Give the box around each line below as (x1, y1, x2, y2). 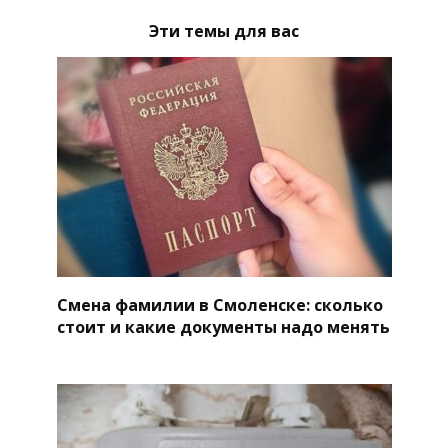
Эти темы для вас (149, 20, 299, 43)
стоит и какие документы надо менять (56, 315, 390, 338)
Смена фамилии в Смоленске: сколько (56, 293, 383, 316)
